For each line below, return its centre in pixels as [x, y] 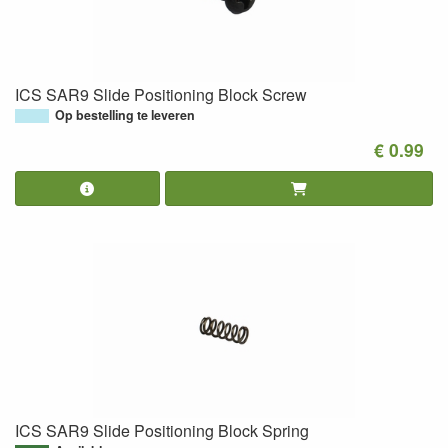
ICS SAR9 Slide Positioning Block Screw [161, 94]
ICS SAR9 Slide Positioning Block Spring [162, 430]
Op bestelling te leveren [125, 114]
